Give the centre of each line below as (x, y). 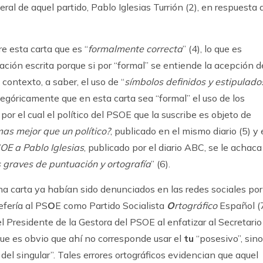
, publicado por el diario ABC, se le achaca (173, 147)
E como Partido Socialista (111, 205)
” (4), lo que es (212, 49)
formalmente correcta (135, 49)
